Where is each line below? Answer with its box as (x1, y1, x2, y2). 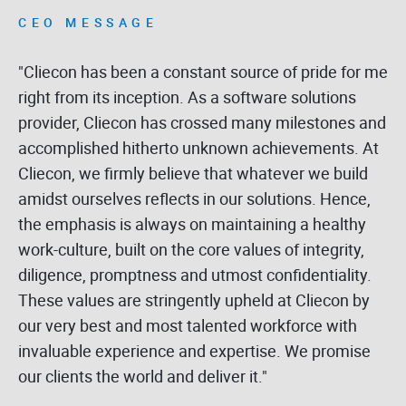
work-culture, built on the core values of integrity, (18, 237, 364, 260)
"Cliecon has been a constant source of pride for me (18, 60, 388, 82)
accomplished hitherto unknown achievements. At (18, 136, 379, 159)
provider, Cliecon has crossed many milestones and (18, 111, 386, 133)
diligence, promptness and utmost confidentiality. (18, 263, 372, 285)
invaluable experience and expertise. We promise (18, 339, 371, 362)
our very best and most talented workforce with (18, 314, 357, 336)
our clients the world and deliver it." (18, 364, 267, 387)
